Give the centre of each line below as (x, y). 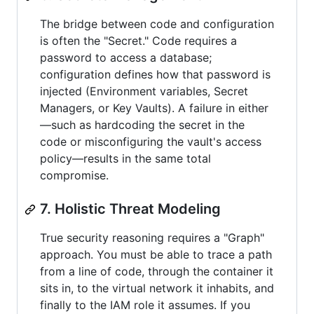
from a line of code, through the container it (157, 271)
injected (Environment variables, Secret (144, 91)
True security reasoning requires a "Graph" (152, 238)
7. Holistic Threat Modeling (130, 209)
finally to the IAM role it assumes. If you (145, 305)
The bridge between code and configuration (157, 24)
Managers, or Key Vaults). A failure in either (154, 108)
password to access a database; (126, 57)
